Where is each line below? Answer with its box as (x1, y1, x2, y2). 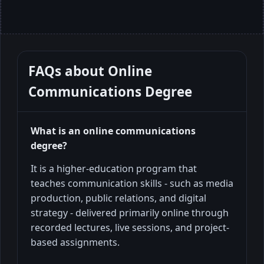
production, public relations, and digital (31, 191, 206, 204)
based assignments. (31, 235, 120, 249)
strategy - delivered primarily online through (31, 206, 229, 219)
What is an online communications (31, 124, 196, 137)
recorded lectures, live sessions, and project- (31, 220, 229, 234)
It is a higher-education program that (31, 161, 197, 175)
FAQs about (28, 61, 108, 80)
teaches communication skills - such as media (31, 176, 233, 190)
